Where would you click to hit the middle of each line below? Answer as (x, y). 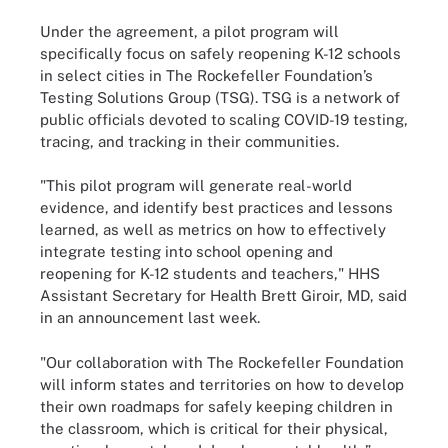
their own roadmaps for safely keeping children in (216, 406)
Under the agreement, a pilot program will (189, 31)
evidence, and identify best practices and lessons (216, 207)
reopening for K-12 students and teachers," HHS (210, 273)
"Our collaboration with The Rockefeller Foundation (222, 362)
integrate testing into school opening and (186, 251)
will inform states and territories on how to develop (222, 384)
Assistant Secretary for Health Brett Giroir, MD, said (223, 295)
